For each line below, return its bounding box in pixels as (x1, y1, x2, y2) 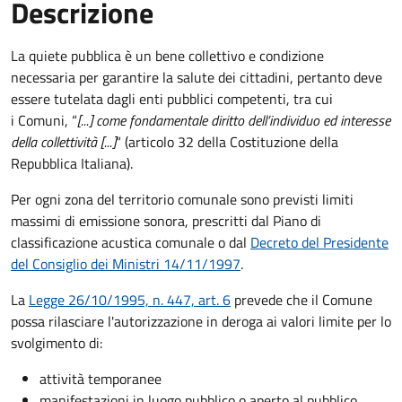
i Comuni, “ (11, 109, 77, 131)
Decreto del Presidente (250, 231, 389, 253)
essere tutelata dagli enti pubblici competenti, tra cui (11, 87, 333, 109)
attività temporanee (39, 367, 162, 389)
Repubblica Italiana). (11, 152, 133, 174)
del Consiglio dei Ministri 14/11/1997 (11, 252, 240, 275)
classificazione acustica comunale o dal (11, 231, 250, 253)
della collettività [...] (11, 130, 116, 153)
